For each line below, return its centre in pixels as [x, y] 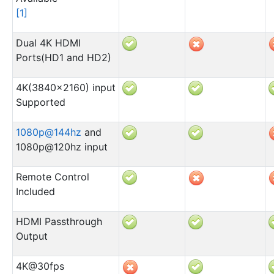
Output [31, 236]
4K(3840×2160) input [65, 87]
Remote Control [52, 176]
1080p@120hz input [61, 146]
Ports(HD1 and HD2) [63, 57]
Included [35, 191]
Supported [40, 102]
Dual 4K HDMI [48, 43]
